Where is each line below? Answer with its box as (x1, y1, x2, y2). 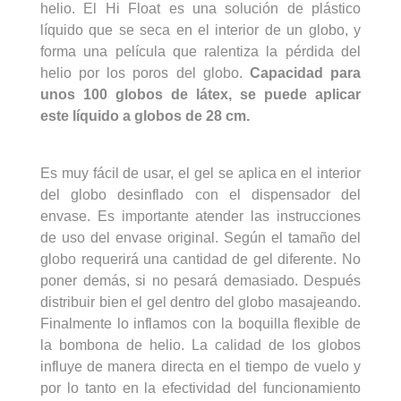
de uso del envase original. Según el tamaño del (40, 229, 361, 245)
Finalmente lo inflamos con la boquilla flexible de (40, 315, 361, 331)
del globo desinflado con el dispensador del (40, 186, 361, 202)
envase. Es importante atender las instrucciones (40, 208, 361, 224)
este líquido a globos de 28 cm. (40, 107, 250, 124)
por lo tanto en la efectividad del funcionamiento (40, 380, 361, 396)
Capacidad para (249, 64, 362, 81)
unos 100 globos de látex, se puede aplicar (40, 86, 361, 102)
